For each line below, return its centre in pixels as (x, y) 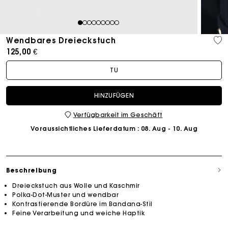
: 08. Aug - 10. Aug (167, 128)
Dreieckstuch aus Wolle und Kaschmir (76, 185)
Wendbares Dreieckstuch (61, 40)
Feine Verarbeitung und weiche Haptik (78, 213)
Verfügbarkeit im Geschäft (118, 115)
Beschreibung (32, 170)
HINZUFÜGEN (114, 95)
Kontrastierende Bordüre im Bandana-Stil (82, 204)
